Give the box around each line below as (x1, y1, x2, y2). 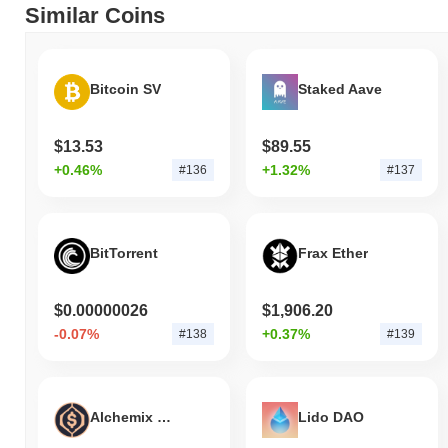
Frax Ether (297, 244, 368, 261)
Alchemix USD (157, 408, 171, 425)
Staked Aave (297, 80, 382, 97)
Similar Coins (25, 3, 165, 29)
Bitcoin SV (90, 80, 161, 97)
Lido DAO (297, 408, 364, 425)
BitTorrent (90, 244, 158, 261)
